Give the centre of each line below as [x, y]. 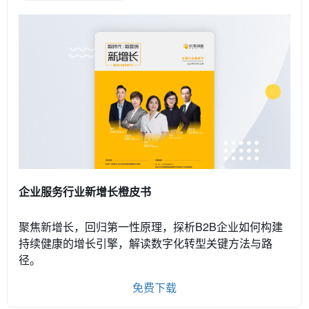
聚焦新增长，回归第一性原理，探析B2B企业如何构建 [151, 226]
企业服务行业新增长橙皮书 [85, 191]
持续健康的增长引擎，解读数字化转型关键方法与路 [146, 243]
